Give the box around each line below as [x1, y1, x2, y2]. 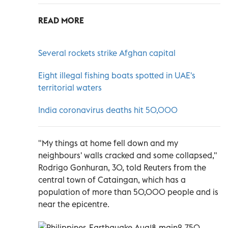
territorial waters [38, 82, 102, 93]
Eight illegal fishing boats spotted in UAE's [38, 70, 195, 80]
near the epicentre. [38, 198, 109, 209]
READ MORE [38, 15, 84, 25]
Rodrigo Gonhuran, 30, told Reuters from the [38, 162, 206, 173]
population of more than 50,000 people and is [38, 186, 218, 197]
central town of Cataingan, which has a [38, 174, 186, 185]
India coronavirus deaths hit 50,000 [38, 104, 178, 115]
